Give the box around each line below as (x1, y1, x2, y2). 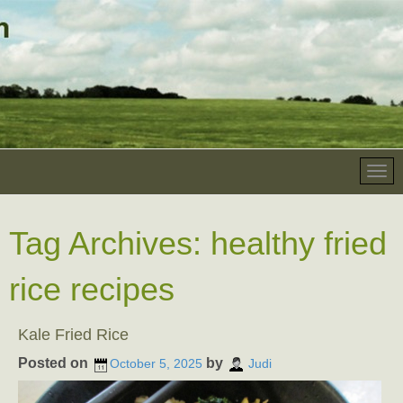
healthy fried (210, 225, 387, 262)
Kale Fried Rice (18, 326, 129, 344)
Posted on (18, 355, 92, 371)
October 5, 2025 (110, 356, 202, 372)
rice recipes (9, 271, 175, 308)
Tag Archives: (9, 225, 210, 262)
